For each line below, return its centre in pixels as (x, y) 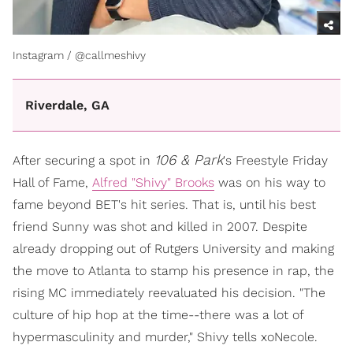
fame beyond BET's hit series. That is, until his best (164, 204)
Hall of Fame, (52, 182)
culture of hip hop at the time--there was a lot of (158, 314)
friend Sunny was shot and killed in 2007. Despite (160, 226)
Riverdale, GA (67, 106)
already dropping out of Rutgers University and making (173, 248)
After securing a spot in (84, 160)
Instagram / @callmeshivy (79, 56)
